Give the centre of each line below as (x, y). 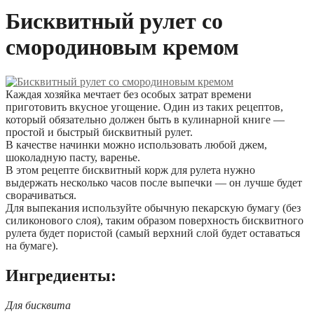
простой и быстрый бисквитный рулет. (99, 132)
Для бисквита (38, 305)
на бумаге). (32, 245)
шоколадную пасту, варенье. (73, 157)
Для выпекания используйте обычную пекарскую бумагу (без (153, 207)
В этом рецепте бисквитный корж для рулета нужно (130, 170)
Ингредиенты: (61, 275)
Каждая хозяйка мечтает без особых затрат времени (129, 94)
